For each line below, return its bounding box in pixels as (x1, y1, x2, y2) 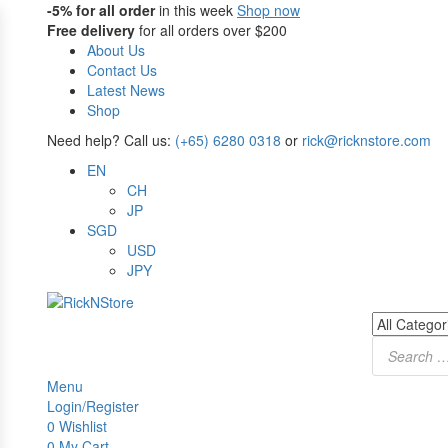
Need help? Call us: (47, 130, 171, 150)
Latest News (87, 80, 165, 100)
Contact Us (87, 60, 157, 80)
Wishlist (59, 416, 107, 437)
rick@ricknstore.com (302, 130, 431, 150)
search (371, 346, 417, 367)
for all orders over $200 (135, 20, 287, 40)
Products (371, 332, 433, 353)
